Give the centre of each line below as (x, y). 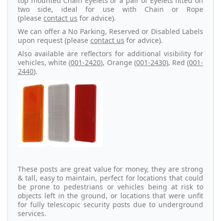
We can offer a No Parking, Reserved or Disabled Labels (110, 32)
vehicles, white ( (44, 63)
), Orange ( (118, 63)
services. (34, 213)
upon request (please (54, 40)
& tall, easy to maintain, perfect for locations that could (110, 178)
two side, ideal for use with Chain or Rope (110, 9)
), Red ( (178, 63)
